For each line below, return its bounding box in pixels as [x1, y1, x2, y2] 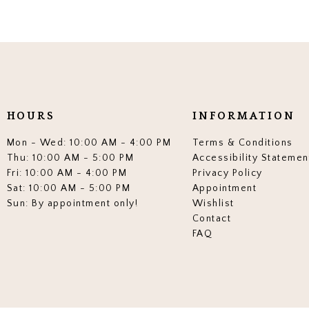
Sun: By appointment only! [6, 198, 139, 210]
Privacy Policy [192, 168, 263, 179]
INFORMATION [192, 110, 295, 123]
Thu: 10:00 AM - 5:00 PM [6, 152, 134, 164]
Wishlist [192, 198, 235, 210]
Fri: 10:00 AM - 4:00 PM [6, 168, 128, 179]
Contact [192, 213, 232, 225]
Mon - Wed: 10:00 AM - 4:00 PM [6, 137, 172, 149]
